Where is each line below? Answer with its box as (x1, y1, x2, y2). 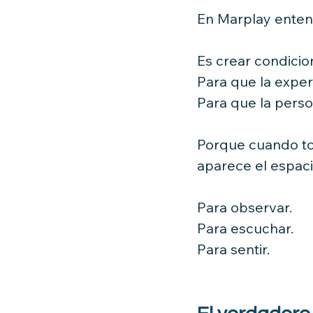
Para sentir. (197, 240, 270, 258)
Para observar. (197, 198, 292, 216)
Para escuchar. (197, 219, 293, 237)
